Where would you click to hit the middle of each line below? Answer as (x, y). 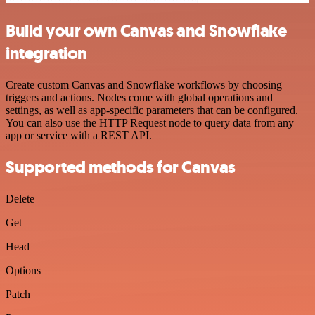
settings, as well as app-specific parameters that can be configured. (152, 110)
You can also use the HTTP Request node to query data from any (150, 123)
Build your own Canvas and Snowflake (146, 31)
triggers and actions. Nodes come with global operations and (139, 98)
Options (23, 270)
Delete (20, 198)
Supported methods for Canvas (121, 167)
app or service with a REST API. (79, 136)
